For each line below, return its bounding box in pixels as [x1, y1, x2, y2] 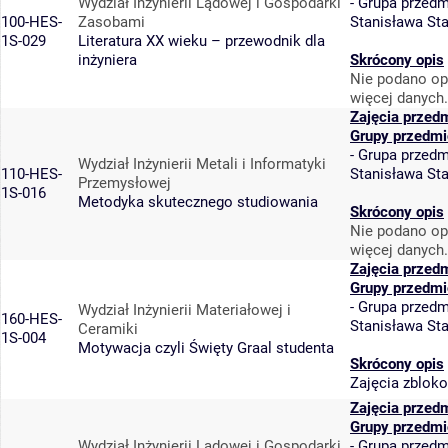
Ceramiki [78, 320, 138, 339]
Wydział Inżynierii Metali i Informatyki [78, 155, 326, 174]
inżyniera [78, 51, 137, 70]
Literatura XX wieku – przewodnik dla [78, 32, 325, 51]
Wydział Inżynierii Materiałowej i [78, 301, 291, 320]
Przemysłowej [78, 174, 171, 193]
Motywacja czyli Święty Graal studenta [78, 339, 334, 358]
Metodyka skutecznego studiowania [78, 193, 318, 212]
